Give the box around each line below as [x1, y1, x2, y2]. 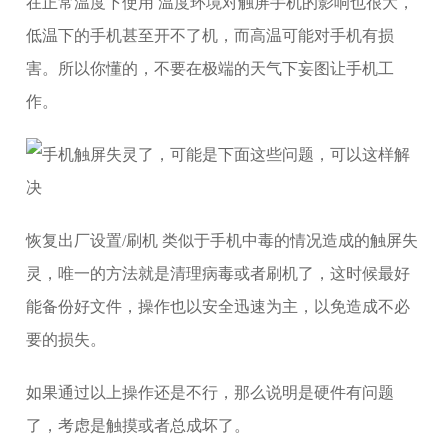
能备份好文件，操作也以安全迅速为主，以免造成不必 [26, 298, 411, 315]
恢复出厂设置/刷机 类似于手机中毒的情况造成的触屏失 [26, 232, 419, 249]
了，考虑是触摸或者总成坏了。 [26, 417, 251, 434]
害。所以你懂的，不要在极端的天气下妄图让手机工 [26, 60, 395, 77]
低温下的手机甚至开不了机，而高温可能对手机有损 [26, 27, 395, 44]
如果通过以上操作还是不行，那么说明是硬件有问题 [26, 384, 395, 401]
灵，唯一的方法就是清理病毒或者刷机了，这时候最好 [26, 265, 411, 282]
